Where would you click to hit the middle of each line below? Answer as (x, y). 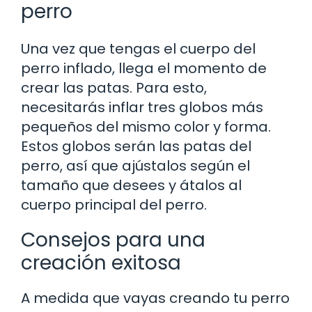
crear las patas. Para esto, (114, 87)
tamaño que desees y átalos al (131, 185)
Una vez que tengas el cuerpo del (138, 48)
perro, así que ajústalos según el (135, 165)
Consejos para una (113, 240)
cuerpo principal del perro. (114, 204)
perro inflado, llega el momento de (144, 68)
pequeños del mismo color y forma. (146, 126)
